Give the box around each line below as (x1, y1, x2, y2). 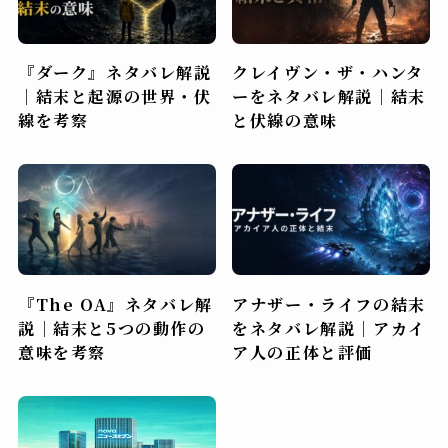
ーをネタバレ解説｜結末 (232, 83, 426, 108)
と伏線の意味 (232, 107, 338, 132)
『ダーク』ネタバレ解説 (17, 59, 212, 84)
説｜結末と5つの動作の (17, 315, 206, 340)
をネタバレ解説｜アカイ (232, 315, 426, 340)
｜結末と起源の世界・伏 (17, 83, 212, 108)
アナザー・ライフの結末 (232, 291, 426, 316)
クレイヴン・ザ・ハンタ (232, 59, 424, 84)
